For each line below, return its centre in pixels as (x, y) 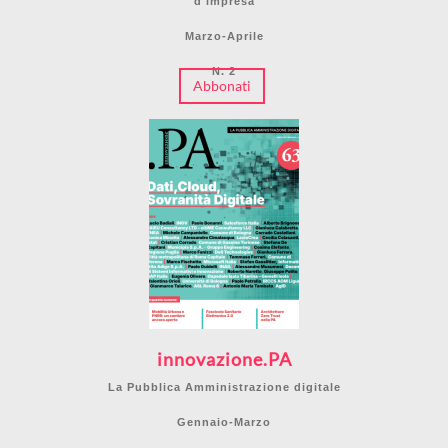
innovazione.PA (224, 359)
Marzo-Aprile (224, 36)
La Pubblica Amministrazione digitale (224, 387)
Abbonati (222, 86)
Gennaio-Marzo (224, 422)
